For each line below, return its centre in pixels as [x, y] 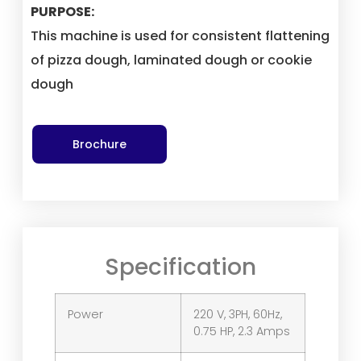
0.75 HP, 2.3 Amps [242, 332]
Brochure [100, 145]
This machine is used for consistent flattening [180, 35]
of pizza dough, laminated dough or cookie [172, 60]
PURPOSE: [63, 11]
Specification [180, 268]
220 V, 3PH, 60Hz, [238, 315]
